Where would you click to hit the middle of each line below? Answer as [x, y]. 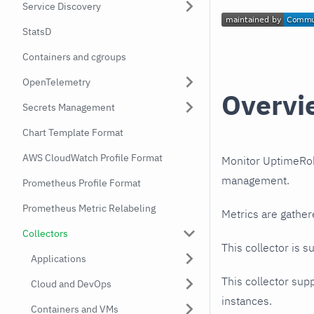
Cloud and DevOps [71, 284]
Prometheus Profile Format [82, 183]
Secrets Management [69, 107]
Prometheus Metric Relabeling [89, 208]
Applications [59, 259]
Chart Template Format [73, 132]
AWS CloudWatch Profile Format [93, 158]
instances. [247, 301]
